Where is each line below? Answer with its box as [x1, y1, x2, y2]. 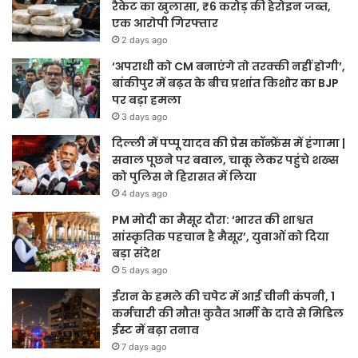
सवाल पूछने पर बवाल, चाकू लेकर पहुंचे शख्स [112, 152, 339, 169]
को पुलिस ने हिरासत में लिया [112, 169, 257, 185]
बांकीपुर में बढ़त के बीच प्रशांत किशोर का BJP [112, 75, 339, 92]
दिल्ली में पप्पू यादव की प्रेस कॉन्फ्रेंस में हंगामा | [112, 135, 345, 152]
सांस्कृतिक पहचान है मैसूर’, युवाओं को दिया [112, 229, 329, 245]
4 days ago [121, 188, 168, 200]
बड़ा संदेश [112, 245, 160, 262]
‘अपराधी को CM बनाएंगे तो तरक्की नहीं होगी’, [112, 58, 345, 75]
